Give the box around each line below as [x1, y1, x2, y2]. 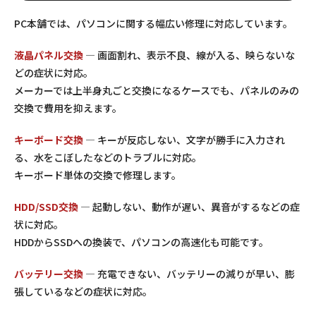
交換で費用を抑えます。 [14, 100, 122, 115]
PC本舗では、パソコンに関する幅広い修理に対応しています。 [14, 16, 293, 30]
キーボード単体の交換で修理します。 [14, 167, 181, 182]
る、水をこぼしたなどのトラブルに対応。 [14, 150, 202, 164]
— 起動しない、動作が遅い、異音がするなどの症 [78, 199, 300, 214]
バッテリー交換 [14, 266, 83, 281]
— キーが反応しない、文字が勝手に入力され [83, 132, 285, 147]
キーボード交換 [14, 132, 83, 147]
